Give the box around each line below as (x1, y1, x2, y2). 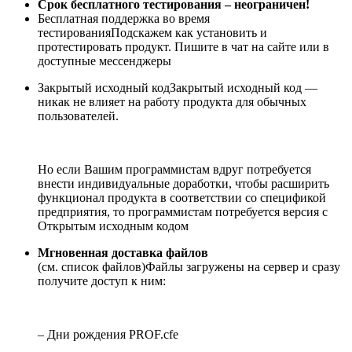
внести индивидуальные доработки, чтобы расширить (38, 177, 329, 191)
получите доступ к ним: (38, 274, 166, 288)
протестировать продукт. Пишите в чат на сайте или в (38, 40, 329, 54)
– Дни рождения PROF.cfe (38, 328, 178, 342)
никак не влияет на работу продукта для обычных (38, 95, 306, 109)
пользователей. (38, 109, 119, 123)
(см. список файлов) (38, 260, 145, 274)
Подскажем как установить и (111, 26, 267, 40)
